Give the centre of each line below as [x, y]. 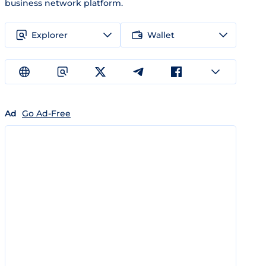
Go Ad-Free [46, 113]
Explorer [50, 35]
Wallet [161, 35]
